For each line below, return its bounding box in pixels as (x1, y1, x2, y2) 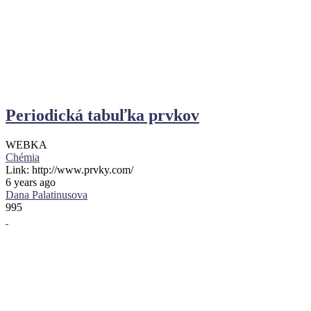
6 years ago (6, 176, 56, 188)
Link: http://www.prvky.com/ (6, 163, 133, 176)
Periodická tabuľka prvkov (6, 106, 199, 124)
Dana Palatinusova (6, 188, 87, 201)
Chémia (6, 151, 40, 163)
